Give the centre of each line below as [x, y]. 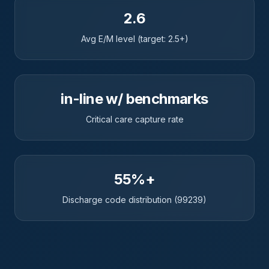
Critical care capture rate [134, 119]
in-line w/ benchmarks [134, 99]
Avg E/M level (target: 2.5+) [134, 39]
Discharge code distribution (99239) [134, 200]
